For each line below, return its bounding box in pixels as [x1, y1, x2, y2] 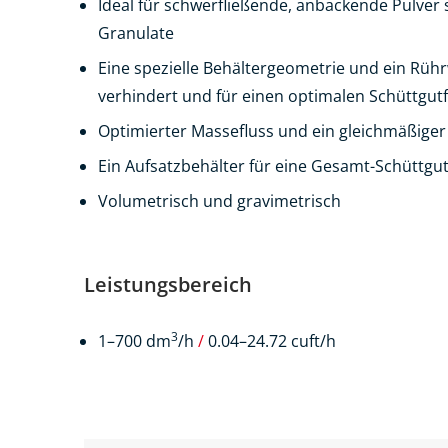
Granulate [98, 22, 174, 44]
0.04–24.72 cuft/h [204, 330, 336, 352]
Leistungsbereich [84, 271, 252, 298]
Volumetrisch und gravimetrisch [98, 190, 341, 212]
